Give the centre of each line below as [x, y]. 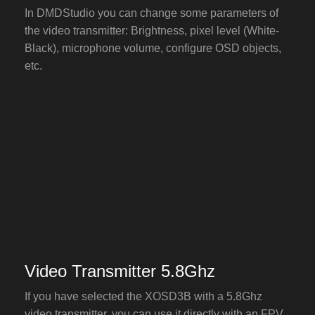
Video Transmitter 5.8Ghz [120, 271]
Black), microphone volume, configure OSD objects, [153, 48]
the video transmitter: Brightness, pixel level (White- [152, 30]
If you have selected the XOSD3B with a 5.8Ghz [143, 297]
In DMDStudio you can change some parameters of [152, 13]
